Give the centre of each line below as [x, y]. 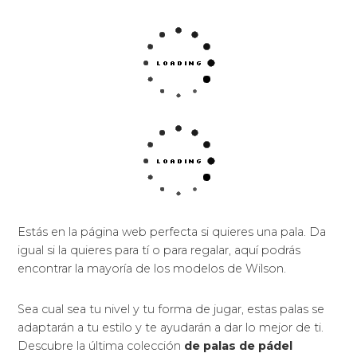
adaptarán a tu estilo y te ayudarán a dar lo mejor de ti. [171, 328]
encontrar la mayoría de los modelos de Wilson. [152, 269]
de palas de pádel [239, 346]
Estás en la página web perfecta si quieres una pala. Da [172, 232]
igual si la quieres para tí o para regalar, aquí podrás [159, 251]
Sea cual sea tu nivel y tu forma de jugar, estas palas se [171, 310]
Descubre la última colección [101, 346]
